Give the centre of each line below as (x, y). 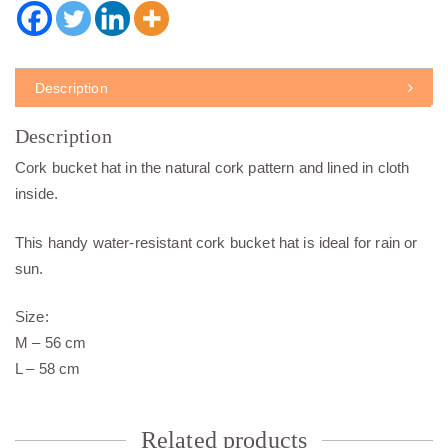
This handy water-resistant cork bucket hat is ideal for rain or (216, 242)
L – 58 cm (48, 369)
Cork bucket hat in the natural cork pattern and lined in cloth (212, 168)
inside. (37, 194)
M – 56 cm (51, 343)
